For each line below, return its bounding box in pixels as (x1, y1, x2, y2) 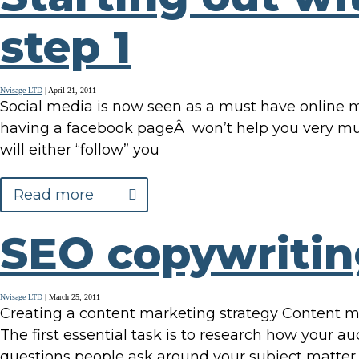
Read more (14, 186, 94, 204)
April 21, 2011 (48, 86, 96, 95)
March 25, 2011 (49, 292, 100, 302)
